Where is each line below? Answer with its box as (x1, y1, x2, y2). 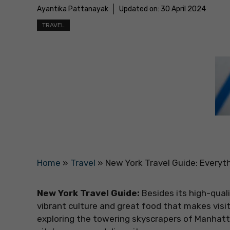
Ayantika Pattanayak (37, 5, 108, 14)
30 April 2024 (161, 5, 206, 14)
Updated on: (119, 5, 161, 14)
